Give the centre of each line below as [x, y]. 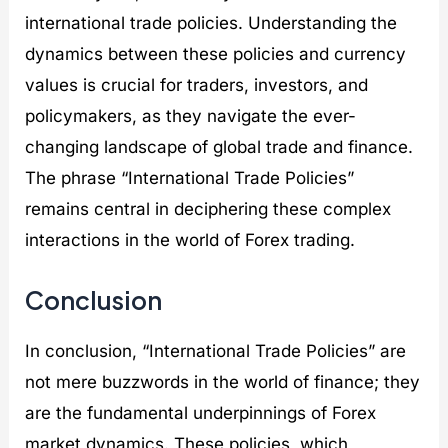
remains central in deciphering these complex [208, 209]
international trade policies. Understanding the [211, 23]
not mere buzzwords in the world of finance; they [223, 381]
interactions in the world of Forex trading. [190, 240]
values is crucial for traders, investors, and [197, 85]
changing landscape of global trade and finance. [219, 147]
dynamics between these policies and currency [216, 54]
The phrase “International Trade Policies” [190, 178]
